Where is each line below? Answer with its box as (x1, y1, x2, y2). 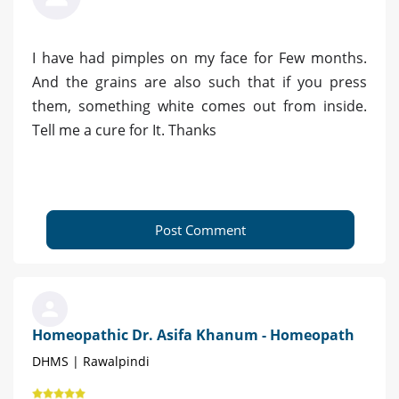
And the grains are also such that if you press (32, 72, 367, 93)
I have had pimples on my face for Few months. (32, 48, 367, 69)
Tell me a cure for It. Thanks (32, 120, 216, 141)
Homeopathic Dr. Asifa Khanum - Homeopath (32, 325, 354, 346)
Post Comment (155, 221, 246, 240)
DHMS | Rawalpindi (32, 353, 150, 370)
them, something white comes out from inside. (32, 96, 367, 117)
